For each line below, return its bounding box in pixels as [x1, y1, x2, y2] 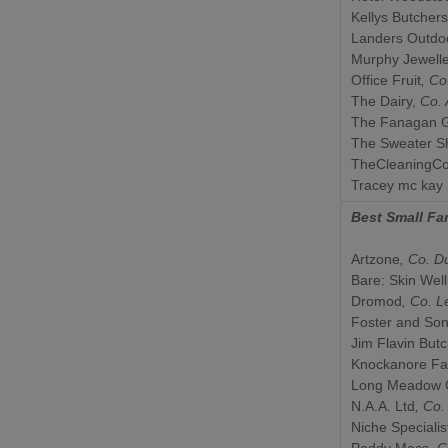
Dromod [351, 292, 402, 309]
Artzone [351, 250, 400, 267]
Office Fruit [351, 71, 421, 88]
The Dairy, [351, 92, 416, 109]
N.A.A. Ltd [351, 397, 415, 414]
